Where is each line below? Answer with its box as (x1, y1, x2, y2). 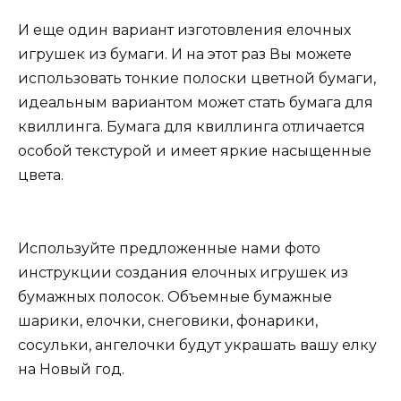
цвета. (18, 166, 64, 184)
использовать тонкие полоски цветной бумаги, (18, 70, 376, 88)
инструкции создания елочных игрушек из (18, 263, 348, 281)
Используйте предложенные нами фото (18, 239, 320, 257)
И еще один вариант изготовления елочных (18, 21, 351, 39)
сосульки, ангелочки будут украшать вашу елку (18, 336, 377, 354)
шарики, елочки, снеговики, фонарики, (18, 311, 318, 329)
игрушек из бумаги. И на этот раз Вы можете (18, 46, 352, 64)
